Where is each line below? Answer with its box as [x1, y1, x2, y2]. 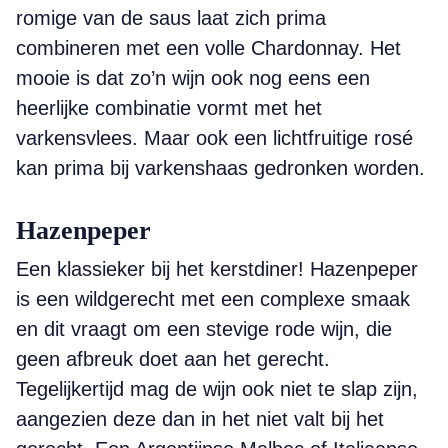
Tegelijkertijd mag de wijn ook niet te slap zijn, [16, 378, 418, 400]
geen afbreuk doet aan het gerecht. [16, 348, 330, 370]
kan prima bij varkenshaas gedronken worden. [16, 157, 425, 179]
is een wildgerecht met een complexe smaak [16, 288, 410, 310]
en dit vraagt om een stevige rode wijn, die [16, 318, 392, 340]
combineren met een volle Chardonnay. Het [16, 37, 401, 59]
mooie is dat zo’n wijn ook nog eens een [16, 67, 370, 89]
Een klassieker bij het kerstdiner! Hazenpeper [16, 258, 418, 280]
